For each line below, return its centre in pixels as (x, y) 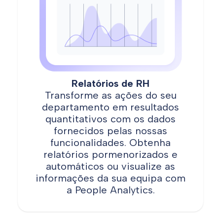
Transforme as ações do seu (110, 95)
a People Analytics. (110, 190)
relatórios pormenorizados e (110, 154)
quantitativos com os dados (110, 119)
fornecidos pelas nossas (110, 130)
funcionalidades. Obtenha (110, 142)
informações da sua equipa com (110, 178)
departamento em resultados (110, 107)
